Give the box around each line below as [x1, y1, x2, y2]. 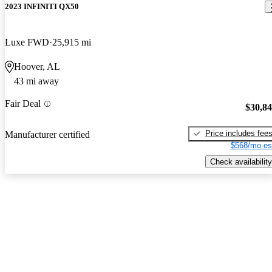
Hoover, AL [14, 61, 60, 72]
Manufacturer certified [5, 129, 90, 140]
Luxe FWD [5, 37, 49, 48]
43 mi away [14, 76, 59, 87]
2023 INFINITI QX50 [5, 2, 79, 12]
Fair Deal [5, 98, 41, 109]
